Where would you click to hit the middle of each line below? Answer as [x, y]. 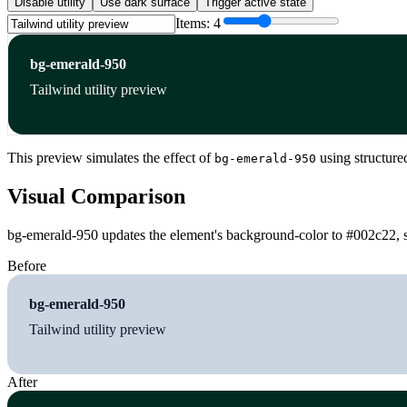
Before [27, 265]
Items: [194, 24]
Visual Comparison [96, 196]
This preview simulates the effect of [111, 158]
